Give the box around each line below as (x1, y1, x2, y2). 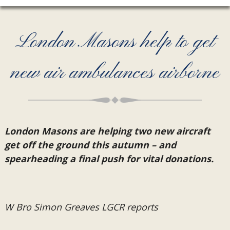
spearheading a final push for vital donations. (4, 152, 214, 165)
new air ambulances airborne (10, 60, 220, 86)
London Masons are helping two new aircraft (4, 125, 210, 137)
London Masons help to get (15, 29, 215, 55)
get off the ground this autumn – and (4, 139, 176, 151)
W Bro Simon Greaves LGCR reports (4, 201, 158, 213)
